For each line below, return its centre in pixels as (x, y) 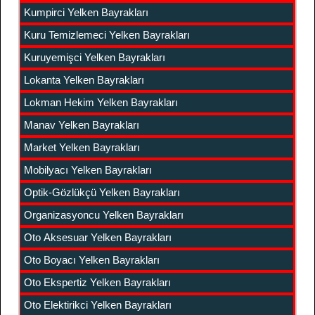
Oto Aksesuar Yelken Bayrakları (98, 237)
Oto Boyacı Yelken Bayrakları (92, 260)
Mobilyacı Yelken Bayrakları (88, 170)
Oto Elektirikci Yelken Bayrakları (98, 305)
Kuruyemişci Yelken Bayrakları (95, 57)
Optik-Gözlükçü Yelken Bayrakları (102, 192)
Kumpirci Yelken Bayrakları (86, 12)
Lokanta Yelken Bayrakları (84, 80)
